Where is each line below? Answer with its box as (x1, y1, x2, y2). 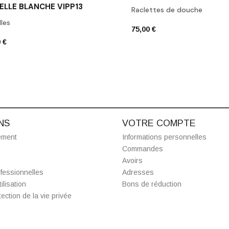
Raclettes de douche (131, 5, 202, 14)
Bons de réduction (122, 179, 181, 188)
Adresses (122, 168, 154, 176)
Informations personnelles (122, 132, 207, 141)
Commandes (122, 144, 163, 153)
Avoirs (122, 156, 143, 165)
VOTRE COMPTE (122, 118, 196, 128)
